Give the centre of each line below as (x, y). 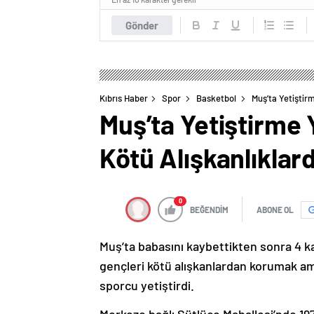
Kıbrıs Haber (124, 98)
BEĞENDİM (209, 210)
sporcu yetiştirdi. (147, 286)
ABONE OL (275, 210)
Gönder (142, 26)
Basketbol (216, 98)
